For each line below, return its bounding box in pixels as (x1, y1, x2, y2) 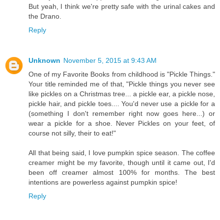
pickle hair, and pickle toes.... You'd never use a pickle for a (28, 99, 215, 108)
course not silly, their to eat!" (28, 129, 116, 137)
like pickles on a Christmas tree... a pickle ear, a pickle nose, (28, 89, 215, 98)
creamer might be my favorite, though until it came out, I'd (28, 158, 215, 166)
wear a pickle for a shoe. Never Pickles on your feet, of (28, 119, 215, 127)
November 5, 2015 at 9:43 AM (63, 56, 157, 64)
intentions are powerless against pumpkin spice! (28, 178, 177, 186)
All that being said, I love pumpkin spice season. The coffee (28, 148, 215, 157)
